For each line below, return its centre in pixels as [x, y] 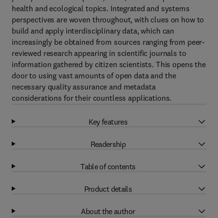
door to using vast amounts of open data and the [94, 75]
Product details [108, 189]
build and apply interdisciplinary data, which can [93, 31]
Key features [108, 121]
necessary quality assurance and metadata [84, 87]
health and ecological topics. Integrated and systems [101, 8]
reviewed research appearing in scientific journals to [99, 53]
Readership [108, 144]
